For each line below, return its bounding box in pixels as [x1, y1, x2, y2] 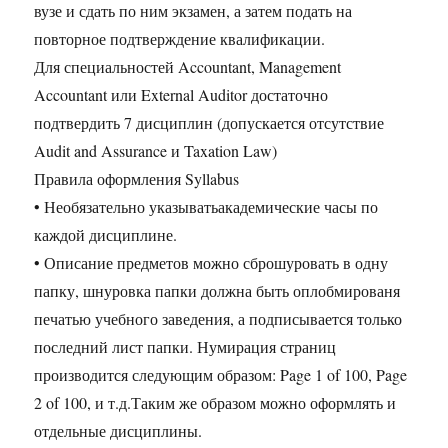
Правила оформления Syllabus [34, 168, 240, 190]
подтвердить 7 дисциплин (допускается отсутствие [34, 112, 385, 134]
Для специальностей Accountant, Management [34, 56, 342, 78]
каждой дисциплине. [34, 224, 178, 246]
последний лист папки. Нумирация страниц [34, 336, 337, 358]
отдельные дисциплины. [34, 420, 203, 442]
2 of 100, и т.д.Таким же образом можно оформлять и [34, 392, 397, 414]
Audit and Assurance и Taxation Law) [34, 140, 278, 162]
